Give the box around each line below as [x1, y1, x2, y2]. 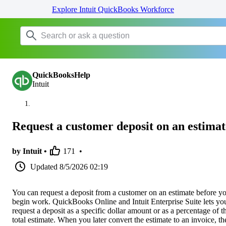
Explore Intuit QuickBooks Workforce [52, 5, 174, 14]
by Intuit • [12, 146, 47, 155]
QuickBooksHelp [32, 71, 90, 79]
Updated [30, 162, 58, 171]
